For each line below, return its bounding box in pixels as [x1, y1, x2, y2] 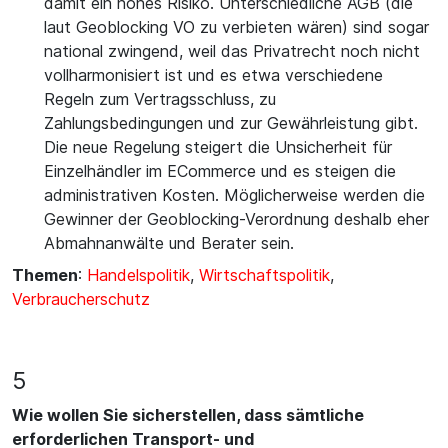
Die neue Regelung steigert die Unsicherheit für [44, 137, 392, 157]
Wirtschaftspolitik [199, 265, 330, 285]
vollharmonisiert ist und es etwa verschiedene [44, 65, 383, 85]
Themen [12, 265, 78, 285]
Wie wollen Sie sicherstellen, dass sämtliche [12, 405, 364, 425]
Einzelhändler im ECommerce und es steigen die [44, 161, 396, 181]
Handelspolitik [87, 265, 190, 285]
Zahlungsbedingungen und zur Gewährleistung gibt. [44, 113, 418, 133]
